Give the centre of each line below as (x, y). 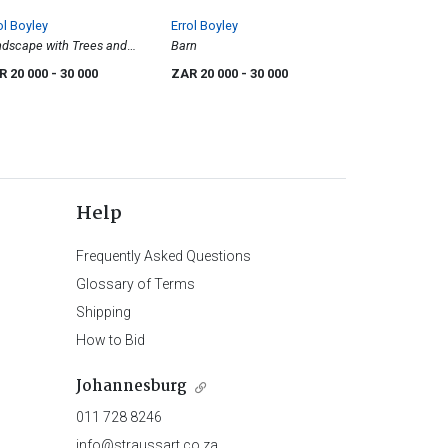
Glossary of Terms (135, 284)
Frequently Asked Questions (163, 256)
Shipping (103, 312)
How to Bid (110, 340)
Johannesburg (131, 387)
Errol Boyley (204, 26)
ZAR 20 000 (206, 74)
